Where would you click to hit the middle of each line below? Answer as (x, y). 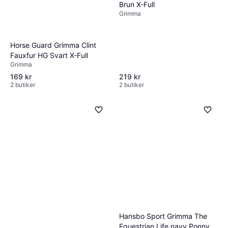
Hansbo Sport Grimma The (163, 216)
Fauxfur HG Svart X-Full (49, 55)
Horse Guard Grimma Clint (53, 45)
